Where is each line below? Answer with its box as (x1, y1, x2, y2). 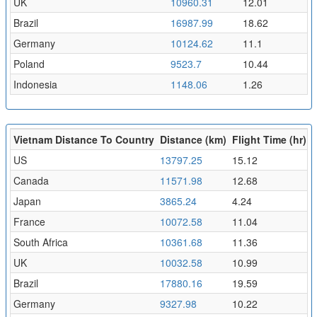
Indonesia (13, 76, 57, 91)
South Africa (13, 234, 68, 249)
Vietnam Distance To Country (13, 132, 154, 146)
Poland (13, 56, 45, 71)
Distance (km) (159, 132, 226, 146)
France (13, 214, 45, 229)
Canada (13, 173, 49, 188)
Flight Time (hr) (231, 132, 306, 146)
